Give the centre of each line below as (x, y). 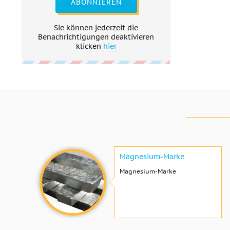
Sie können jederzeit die (96, 28)
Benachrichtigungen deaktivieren (96, 37)
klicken (89, 46)
